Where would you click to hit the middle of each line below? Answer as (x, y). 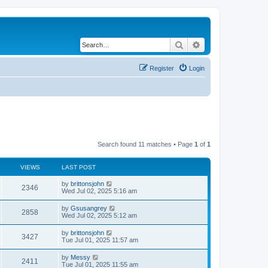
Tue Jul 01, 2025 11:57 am (100, 240)
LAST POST (79, 167)
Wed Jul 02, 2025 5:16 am (99, 191)
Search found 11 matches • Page (146, 144)
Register (162, 68)
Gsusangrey (89, 208)
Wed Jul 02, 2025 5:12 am (99, 215)
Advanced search (232, 44)
